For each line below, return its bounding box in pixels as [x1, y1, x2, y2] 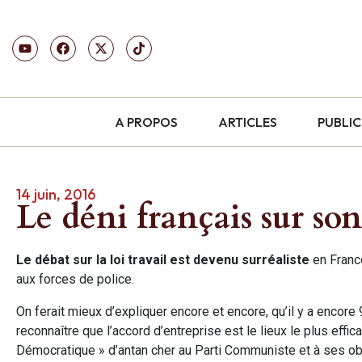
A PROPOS [115, 113, 179, 130]
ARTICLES [218, 113, 278, 130]
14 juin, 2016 [16, 184, 96, 204]
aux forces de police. [16, 271, 134, 287]
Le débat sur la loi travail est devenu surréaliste [16, 251, 309, 267]
